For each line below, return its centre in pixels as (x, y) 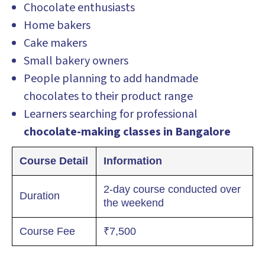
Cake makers (55, 43)
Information (133, 161)
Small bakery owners (76, 61)
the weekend (134, 203)
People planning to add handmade (111, 79)
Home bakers (57, 25)
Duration (40, 196)
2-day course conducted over (172, 189)
